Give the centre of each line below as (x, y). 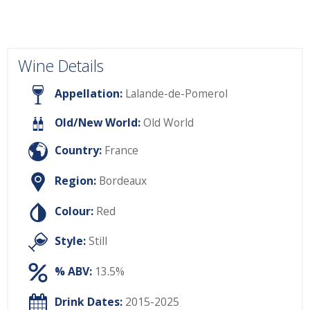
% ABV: (73, 272)
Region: (75, 181)
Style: (70, 241)
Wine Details (61, 66)
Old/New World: (97, 123)
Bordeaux (123, 181)
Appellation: (89, 94)
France (121, 151)
